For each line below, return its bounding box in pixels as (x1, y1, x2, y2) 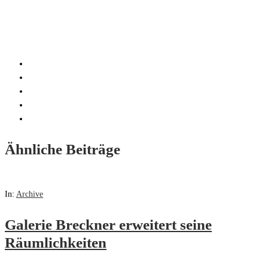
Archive (16, 190, 43, 199)
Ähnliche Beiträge (5, 141, 120, 158)
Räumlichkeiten (5, 234, 106, 251)
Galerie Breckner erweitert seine (5, 217, 212, 233)
